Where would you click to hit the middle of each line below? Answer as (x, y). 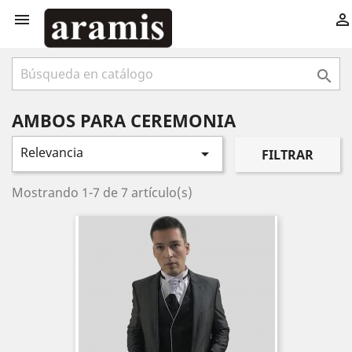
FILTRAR (287, 154)
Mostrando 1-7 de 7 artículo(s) (102, 192)
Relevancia (52, 152)
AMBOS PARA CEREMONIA (124, 120)
